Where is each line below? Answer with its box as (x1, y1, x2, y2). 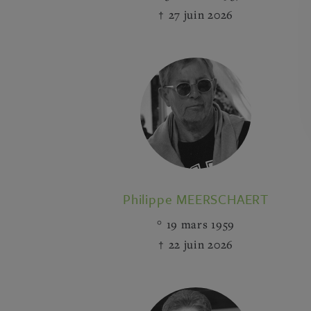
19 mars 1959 (166, 217, 235, 232)
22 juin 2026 (168, 237, 233, 252)
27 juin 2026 (168, 7, 233, 22)
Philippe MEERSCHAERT (122, 190, 269, 208)
